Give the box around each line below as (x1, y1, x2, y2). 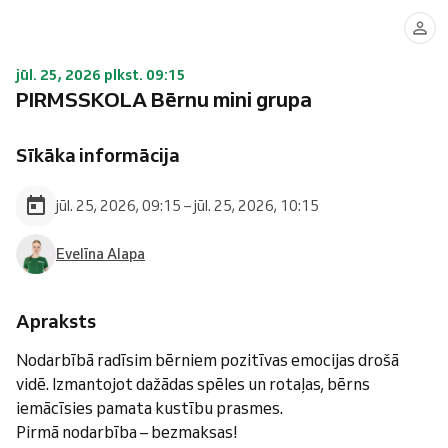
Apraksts (16, 309, 96, 333)
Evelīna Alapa (56, 244, 145, 263)
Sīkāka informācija (16, 143, 180, 167)
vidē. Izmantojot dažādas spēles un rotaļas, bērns (16, 374, 370, 394)
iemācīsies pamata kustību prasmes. (16, 398, 283, 418)
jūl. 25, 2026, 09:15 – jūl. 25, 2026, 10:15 (56, 196, 319, 215)
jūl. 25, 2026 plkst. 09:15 (16, 66, 186, 84)
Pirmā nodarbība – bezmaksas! (16, 422, 238, 442)
